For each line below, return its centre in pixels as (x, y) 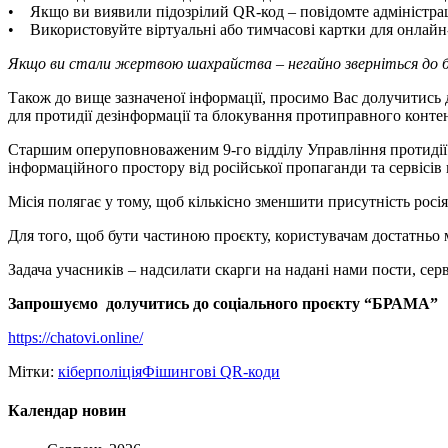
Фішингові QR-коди (211, 371)
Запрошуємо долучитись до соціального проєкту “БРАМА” (223, 303)
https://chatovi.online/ (75, 337)
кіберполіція (100, 371)
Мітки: (33, 371)
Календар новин (67, 411)
